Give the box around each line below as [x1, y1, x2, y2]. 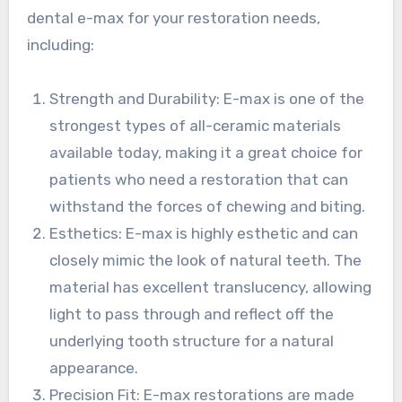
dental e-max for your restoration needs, [26, 9, 320, 28]
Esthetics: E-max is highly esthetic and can [49, 224, 359, 243]
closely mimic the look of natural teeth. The [49, 251, 363, 270]
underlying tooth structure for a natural [49, 332, 335, 351]
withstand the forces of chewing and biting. [49, 197, 366, 216]
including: [26, 36, 94, 55]
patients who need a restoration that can [49, 170, 349, 189]
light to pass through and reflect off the [49, 305, 335, 324]
